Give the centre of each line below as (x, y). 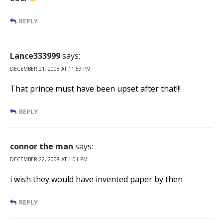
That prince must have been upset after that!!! (95, 88)
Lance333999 (35, 56)
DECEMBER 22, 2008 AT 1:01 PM (49, 159)
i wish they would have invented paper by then (96, 179)
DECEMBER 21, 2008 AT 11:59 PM (50, 68)
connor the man (42, 146)
